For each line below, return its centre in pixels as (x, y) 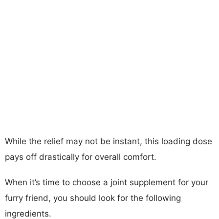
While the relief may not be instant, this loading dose (109, 141)
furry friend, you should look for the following (93, 198)
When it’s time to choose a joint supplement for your (107, 182)
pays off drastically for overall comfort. (81, 157)
